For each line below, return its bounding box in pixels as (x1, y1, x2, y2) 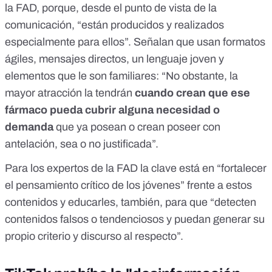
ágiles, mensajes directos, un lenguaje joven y (5, 53, 224, 66)
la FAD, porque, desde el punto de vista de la (5, 2, 217, 15)
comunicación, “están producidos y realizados (5, 19, 224, 32)
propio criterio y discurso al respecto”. (5, 230, 183, 243)
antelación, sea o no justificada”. (5, 138, 158, 151)
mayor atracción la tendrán (5, 87, 135, 100)
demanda (5, 121, 53, 134)
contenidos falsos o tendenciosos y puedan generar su (5, 213, 265, 226)
